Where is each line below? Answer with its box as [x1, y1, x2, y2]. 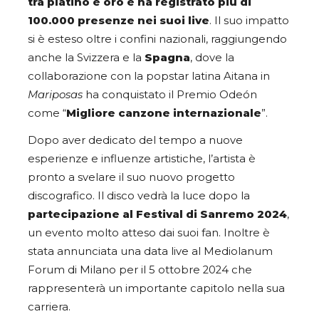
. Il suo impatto [209, 14, 289, 28]
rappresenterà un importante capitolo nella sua [28, 281, 285, 295]
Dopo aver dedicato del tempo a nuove [28, 133, 243, 147]
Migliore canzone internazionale [66, 107, 261, 120]
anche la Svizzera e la [28, 51, 145, 65]
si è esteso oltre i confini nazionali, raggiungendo [28, 33, 287, 46]
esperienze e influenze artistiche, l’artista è [28, 152, 256, 165]
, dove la [190, 51, 234, 65]
